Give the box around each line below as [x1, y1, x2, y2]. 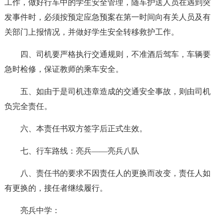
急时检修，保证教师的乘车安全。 [4, 65, 123, 73]
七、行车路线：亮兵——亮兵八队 [20, 147, 139, 155]
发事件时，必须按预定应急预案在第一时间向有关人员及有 [4, 13, 211, 21]
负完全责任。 [4, 102, 52, 111]
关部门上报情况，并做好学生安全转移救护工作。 [4, 28, 179, 36]
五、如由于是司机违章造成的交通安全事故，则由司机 [20, 87, 211, 96]
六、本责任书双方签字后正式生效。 [20, 124, 147, 133]
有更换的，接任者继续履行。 [4, 184, 108, 192]
